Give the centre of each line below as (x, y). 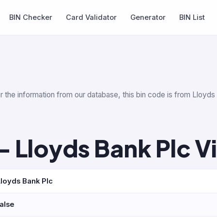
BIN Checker (31, 17)
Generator (148, 17)
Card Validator (92, 17)
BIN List (192, 17)
